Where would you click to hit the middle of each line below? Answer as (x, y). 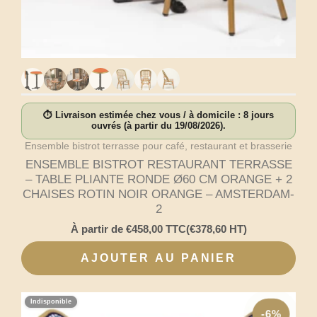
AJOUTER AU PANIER (158, 258)
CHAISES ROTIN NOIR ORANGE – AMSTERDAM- (158, 194)
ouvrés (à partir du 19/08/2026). (158, 126)
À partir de (98, 229)
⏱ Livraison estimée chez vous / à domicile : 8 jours (158, 115)
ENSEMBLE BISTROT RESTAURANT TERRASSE (158, 164)
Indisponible (51, 301)
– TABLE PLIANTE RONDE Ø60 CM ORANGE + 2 (158, 179)
